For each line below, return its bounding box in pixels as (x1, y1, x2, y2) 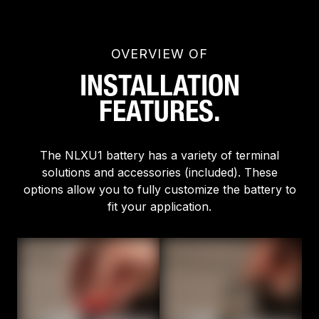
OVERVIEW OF (111, 46, 208, 62)
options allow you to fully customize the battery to (23, 182, 296, 197)
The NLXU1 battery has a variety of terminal (40, 148, 279, 163)
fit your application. (108, 199, 211, 214)
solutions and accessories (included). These (41, 165, 278, 180)
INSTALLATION (79, 68, 240, 103)
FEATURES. (98, 94, 221, 129)
